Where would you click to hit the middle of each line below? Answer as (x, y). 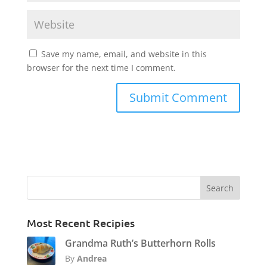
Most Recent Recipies (80, 223)
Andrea (91, 259)
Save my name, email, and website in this (124, 54)
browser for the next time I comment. (101, 68)
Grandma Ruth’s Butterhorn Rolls (140, 243)
